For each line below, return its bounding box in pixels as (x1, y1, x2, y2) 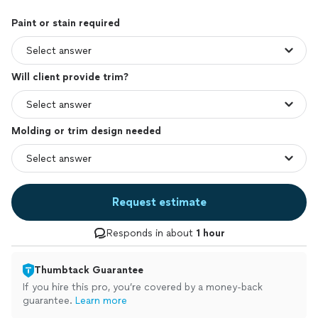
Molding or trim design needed (11, 125, 161, 137)
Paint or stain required (11, 17, 120, 29)
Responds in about (106, 227, 196, 239)
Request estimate (111, 195, 207, 209)
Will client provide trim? (11, 71, 128, 83)
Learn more (75, 295, 127, 307)
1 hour (195, 227, 225, 239)
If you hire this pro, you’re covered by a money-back (23, 281, 263, 293)
